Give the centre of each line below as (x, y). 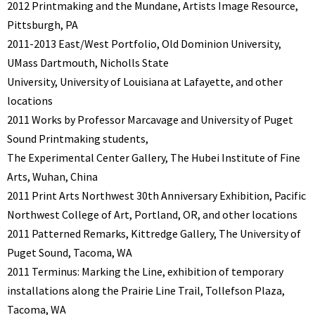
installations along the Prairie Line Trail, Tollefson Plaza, (146, 291)
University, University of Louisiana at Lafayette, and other (145, 82)
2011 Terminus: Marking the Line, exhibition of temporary (145, 272)
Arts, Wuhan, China (52, 177)
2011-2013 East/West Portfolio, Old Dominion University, (144, 44)
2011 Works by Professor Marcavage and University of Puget (150, 120)
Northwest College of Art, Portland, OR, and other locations (152, 215)
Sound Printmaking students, (78, 139)
